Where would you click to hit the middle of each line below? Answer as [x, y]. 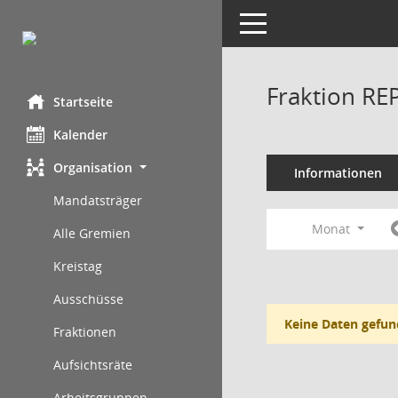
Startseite [83, 102]
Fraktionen [85, 332]
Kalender [80, 135]
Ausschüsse [88, 299]
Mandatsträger [98, 200]
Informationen [338, 173]
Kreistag [78, 266]
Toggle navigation [291, 22]
